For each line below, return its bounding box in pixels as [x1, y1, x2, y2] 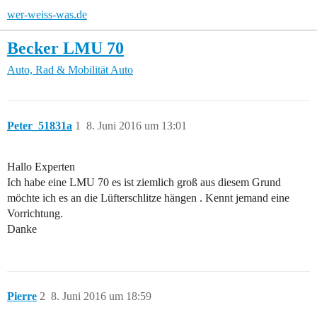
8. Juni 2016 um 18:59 [51, 290, 151, 303]
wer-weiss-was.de [7, 8, 87, 21]
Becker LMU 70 [7, 38, 124, 57]
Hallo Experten [7, 161, 75, 173]
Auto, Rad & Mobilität [7, 64, 108, 76]
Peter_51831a [7, 120, 72, 132]
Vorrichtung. [7, 207, 63, 220]
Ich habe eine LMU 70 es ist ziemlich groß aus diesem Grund [7, 176, 281, 189]
